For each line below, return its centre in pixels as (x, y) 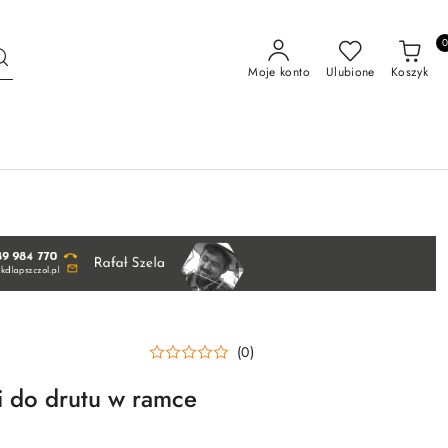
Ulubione (350, 72)
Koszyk (409, 72)
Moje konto (279, 72)
